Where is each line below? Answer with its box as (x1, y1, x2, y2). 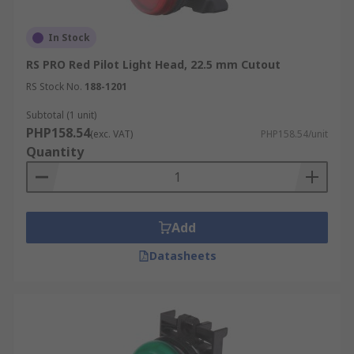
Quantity (26, 143, 84, 160)
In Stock (48, 31, 90, 44)
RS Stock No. (26, 80, 82, 93)
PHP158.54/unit (261, 127, 328, 141)
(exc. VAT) (90, 127, 133, 141)
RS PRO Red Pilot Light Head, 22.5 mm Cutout (26, 57, 281, 72)
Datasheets (149, 248, 217, 263)
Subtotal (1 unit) (26, 108, 96, 122)
